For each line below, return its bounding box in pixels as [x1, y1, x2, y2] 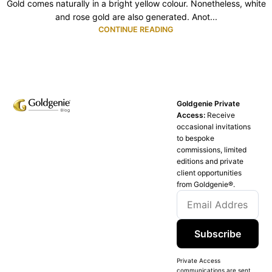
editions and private [177, 157, 244, 166]
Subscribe [194, 228, 241, 240]
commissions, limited [177, 145, 247, 155]
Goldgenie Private [177, 99, 240, 109]
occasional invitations [177, 122, 251, 132]
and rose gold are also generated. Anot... [55, 12, 217, 22]
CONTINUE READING [98, 25, 174, 35]
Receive [207, 110, 236, 120]
